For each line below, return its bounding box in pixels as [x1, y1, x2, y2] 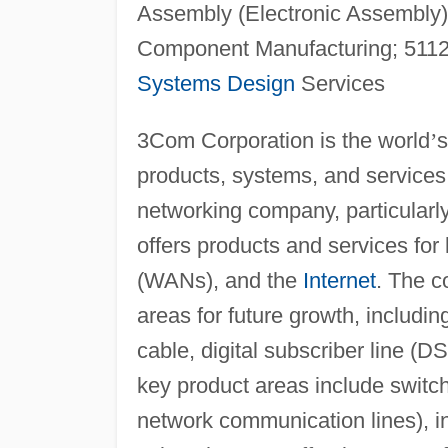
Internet [302, 267, 376, 293]
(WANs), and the [136, 267, 303, 293]
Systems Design [136, 70, 295, 96]
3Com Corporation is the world [136, 127, 430, 153]
